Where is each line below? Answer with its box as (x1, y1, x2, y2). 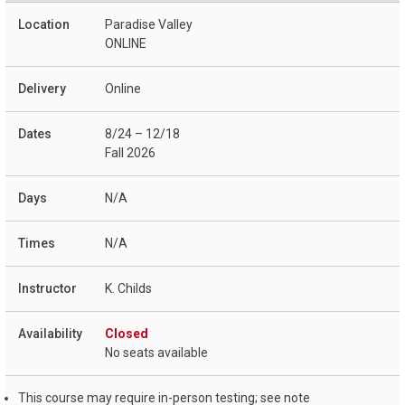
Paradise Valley (105, 17, 193, 33)
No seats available (105, 345, 208, 361)
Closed (105, 326, 148, 342)
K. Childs (105, 281, 152, 297)
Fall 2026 (105, 146, 155, 161)
